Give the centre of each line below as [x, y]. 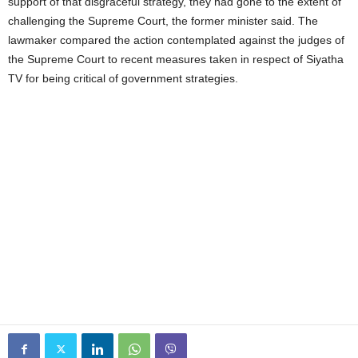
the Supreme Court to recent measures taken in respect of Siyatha [176, 60]
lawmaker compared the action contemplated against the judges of [176, 40]
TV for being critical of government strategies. [123, 79]
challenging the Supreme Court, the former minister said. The [163, 21]
